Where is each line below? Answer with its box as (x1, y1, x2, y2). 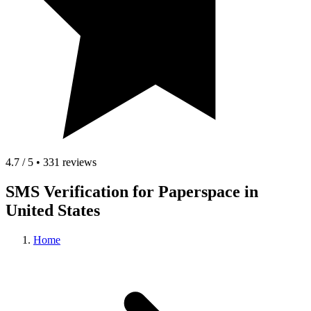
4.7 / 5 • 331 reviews (6, 156, 96, 169)
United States (6, 201, 100, 220)
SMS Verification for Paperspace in (6, 183, 258, 201)
